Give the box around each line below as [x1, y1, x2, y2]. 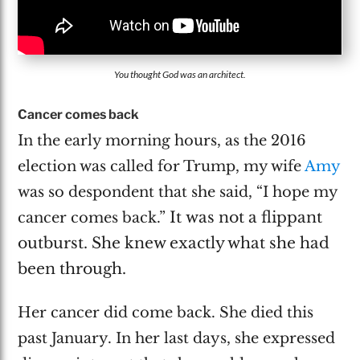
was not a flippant [182, 207, 323, 227]
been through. [18, 259, 127, 278]
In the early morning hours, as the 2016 [18, 131, 307, 149]
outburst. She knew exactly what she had [18, 233, 330, 252]
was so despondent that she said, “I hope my [18, 182, 338, 201]
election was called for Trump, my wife [18, 157, 305, 175]
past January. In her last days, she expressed [18, 329, 336, 348]
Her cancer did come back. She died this [18, 304, 314, 322]
